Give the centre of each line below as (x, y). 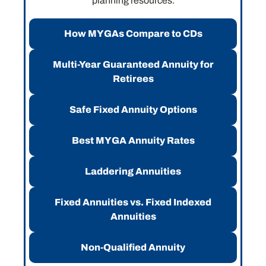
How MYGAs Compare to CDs (133, 34)
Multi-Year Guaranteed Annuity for (133, 65)
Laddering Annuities (133, 172)
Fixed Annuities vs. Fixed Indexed (133, 202)
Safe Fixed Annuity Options (133, 110)
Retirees (133, 79)
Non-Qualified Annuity (133, 248)
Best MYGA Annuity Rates (133, 141)
